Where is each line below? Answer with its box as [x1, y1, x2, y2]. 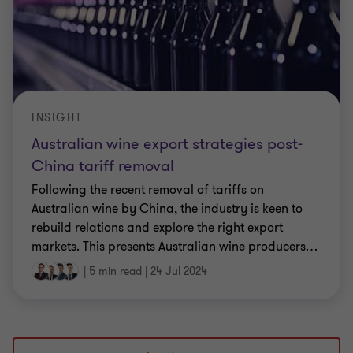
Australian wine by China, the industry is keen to [32, 200, 303, 217]
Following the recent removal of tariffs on [32, 181, 264, 199]
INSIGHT [32, 110, 83, 125]
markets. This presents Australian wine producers [32, 238, 306, 255]
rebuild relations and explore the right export [32, 219, 283, 236]
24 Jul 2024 [150, 264, 207, 279]
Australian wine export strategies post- [32, 133, 303, 154]
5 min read [89, 264, 142, 279]
